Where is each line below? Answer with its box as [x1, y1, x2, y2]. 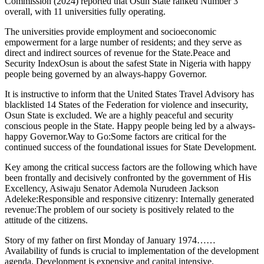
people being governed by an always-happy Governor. [5, 68, 207, 79]
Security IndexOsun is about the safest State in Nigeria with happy [5, 58, 251, 68]
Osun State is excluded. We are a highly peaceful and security [5, 110, 233, 120]
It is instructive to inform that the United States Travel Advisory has [5, 88, 254, 99]
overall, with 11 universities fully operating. [5, 6, 166, 16]
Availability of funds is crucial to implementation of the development [5, 245, 259, 256]
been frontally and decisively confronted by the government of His [5, 172, 251, 183]
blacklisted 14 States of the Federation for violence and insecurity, [5, 99, 248, 110]
